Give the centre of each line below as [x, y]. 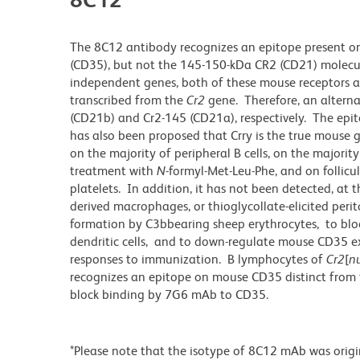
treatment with [113, 171]
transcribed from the [128, 100]
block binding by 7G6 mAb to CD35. [169, 295]
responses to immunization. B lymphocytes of [198, 260]
